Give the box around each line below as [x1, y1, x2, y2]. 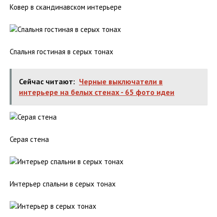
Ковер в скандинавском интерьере [10, 2, 122, 12]
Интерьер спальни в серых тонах [10, 179, 116, 188]
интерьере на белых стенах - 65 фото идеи [19, 87, 174, 97]
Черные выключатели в [79, 77, 163, 86]
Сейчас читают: [19, 77, 75, 86]
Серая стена [10, 135, 49, 144]
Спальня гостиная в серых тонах [10, 47, 113, 56]
